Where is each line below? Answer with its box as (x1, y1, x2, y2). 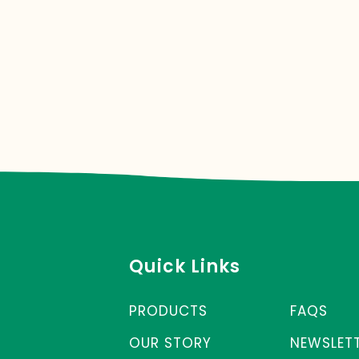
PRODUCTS (129, 301, 208, 321)
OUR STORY (129, 333, 212, 353)
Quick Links (129, 254, 241, 279)
